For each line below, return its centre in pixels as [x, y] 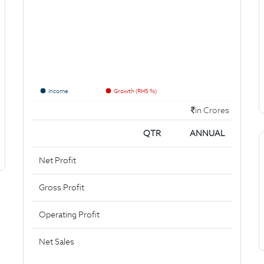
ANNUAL [207, 133]
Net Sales [57, 242]
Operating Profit [69, 214]
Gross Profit [62, 187]
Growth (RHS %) [135, 91]
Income [58, 91]
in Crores [212, 110]
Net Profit [57, 160]
